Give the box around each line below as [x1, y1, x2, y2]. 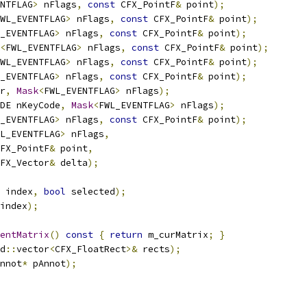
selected [66, 186, 115, 197]
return [110, 229, 143, 241]
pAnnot [27, 258, 66, 269]
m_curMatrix [143, 229, 208, 241]
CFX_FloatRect [55, 243, 126, 255]
